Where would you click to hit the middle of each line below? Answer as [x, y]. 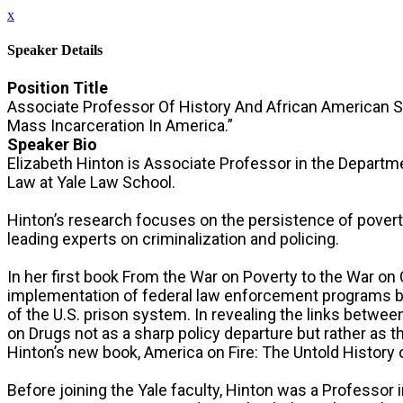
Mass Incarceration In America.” [120, 125]
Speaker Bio [52, 144]
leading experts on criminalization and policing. [173, 238]
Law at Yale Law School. [91, 182]
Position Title [58, 87]
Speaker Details [55, 50]
